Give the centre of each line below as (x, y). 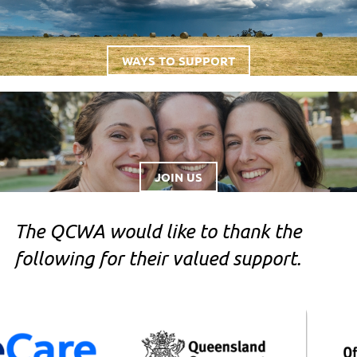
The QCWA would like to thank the (158, 231)
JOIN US (178, 177)
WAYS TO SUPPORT (178, 61)
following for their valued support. (158, 258)
